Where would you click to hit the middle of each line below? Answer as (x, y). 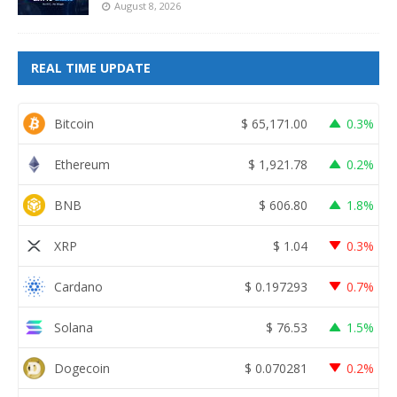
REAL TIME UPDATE (91, 68)
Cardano (78, 286)
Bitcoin (74, 123)
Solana (74, 327)
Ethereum (82, 164)
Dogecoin (82, 368)
